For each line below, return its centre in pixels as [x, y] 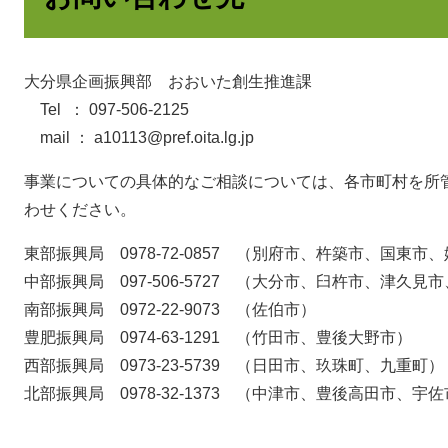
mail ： [59, 138]
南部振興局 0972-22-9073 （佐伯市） [170, 310]
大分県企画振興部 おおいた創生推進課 [168, 82]
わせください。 [80, 210]
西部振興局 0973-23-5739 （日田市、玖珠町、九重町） [234, 366]
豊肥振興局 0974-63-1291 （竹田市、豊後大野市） [218, 338]
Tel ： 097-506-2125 [106, 110]
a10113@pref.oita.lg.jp [174, 138]
